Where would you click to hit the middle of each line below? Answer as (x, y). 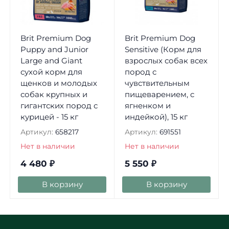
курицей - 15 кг (49, 117)
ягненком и (147, 106)
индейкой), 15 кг (156, 117)
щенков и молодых (59, 83)
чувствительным (157, 83)
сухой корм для (51, 72)
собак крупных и (54, 95)
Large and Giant (51, 61)
